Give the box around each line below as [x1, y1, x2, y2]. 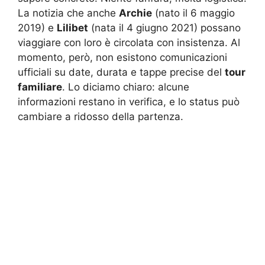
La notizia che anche [18, 7, 119, 20]
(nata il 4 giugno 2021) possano [88, 22, 241, 34]
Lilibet [57, 22, 88, 34]
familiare [18, 81, 62, 93]
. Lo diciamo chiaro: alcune [62, 81, 189, 93]
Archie [119, 7, 152, 20]
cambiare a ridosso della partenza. [18, 111, 183, 123]
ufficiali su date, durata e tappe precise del [18, 66, 225, 79]
